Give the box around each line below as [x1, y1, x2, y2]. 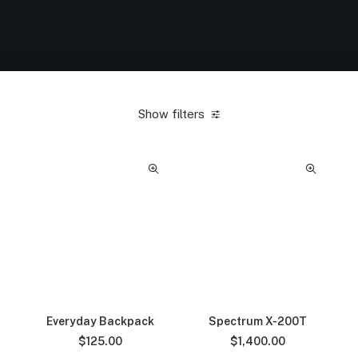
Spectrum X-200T [209, 315, 307, 328]
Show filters [138, 107, 205, 121]
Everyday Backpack [46, 315, 154, 328]
